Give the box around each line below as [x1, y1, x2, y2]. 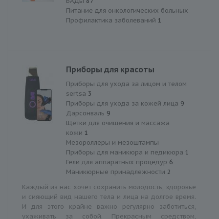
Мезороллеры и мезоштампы [66, 138, 159, 147]
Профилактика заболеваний [66, 16, 158, 24]
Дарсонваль [66, 109, 107, 117]
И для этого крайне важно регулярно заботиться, [22, 202, 196, 211]
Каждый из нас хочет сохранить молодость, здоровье [22, 182, 196, 191]
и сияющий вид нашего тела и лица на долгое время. [22, 192, 196, 201]
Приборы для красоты [66, 64, 154, 74]
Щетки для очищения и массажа [66, 118, 170, 127]
